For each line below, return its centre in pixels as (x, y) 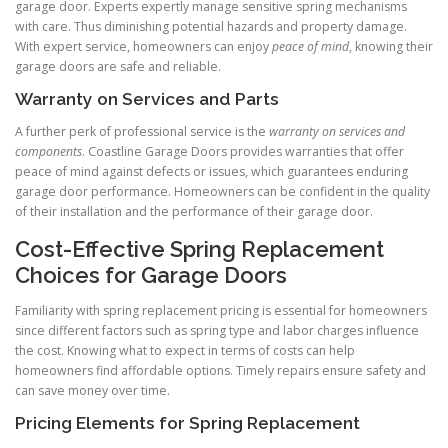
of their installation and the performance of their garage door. (194, 212)
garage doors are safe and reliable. (118, 67)
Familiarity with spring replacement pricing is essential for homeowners (221, 310)
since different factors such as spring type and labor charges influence (217, 330)
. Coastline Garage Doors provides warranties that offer (243, 152)
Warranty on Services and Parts (147, 99)
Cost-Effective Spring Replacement (199, 248)
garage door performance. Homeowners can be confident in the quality (222, 192)
